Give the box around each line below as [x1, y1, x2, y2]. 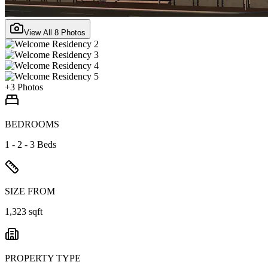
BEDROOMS [5, 118, 59, 129]
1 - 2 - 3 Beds [5, 139, 56, 150]
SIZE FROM [5, 185, 55, 196]
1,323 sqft [5, 206, 42, 217]
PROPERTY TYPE [5, 252, 81, 263]
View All [24, 28, 54, 37]
